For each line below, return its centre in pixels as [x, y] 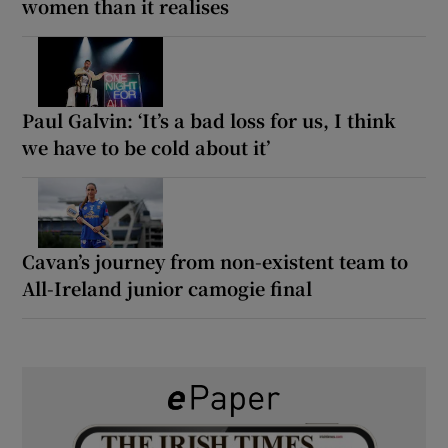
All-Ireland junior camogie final [167, 287]
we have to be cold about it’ [146, 146]
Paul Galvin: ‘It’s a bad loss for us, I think [209, 119]
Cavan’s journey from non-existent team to [215, 260]
